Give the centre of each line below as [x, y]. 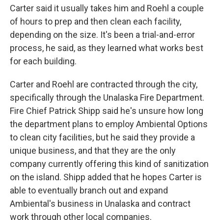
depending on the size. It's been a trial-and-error [102, 35]
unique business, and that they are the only [93, 151]
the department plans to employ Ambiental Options [109, 124]
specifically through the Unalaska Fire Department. [107, 97]
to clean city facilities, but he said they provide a [102, 137]
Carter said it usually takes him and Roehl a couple [107, 8]
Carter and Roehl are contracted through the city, [104, 84]
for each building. [43, 61]
